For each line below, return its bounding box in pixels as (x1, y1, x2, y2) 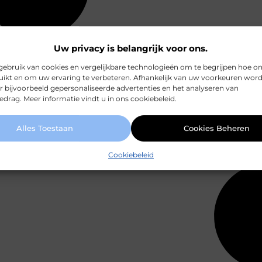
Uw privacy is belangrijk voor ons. (54, 42, 208, 54)
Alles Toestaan (16, 123, 74, 133)
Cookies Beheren (184, 123, 250, 133)
